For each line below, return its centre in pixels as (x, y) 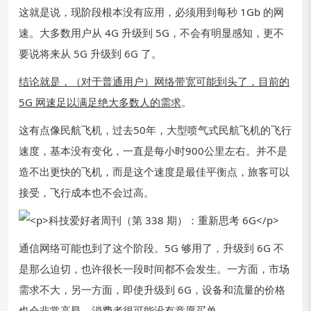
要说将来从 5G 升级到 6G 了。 (90, 53)
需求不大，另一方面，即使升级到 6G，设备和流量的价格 (152, 289)
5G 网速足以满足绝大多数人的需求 (100, 102)
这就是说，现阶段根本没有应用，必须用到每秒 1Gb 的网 (151, 12)
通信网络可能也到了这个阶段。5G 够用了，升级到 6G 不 (151, 248)
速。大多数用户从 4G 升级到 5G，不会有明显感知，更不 (151, 33)
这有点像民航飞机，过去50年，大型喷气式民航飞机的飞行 (155, 130)
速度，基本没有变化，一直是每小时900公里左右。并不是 (153, 151)
